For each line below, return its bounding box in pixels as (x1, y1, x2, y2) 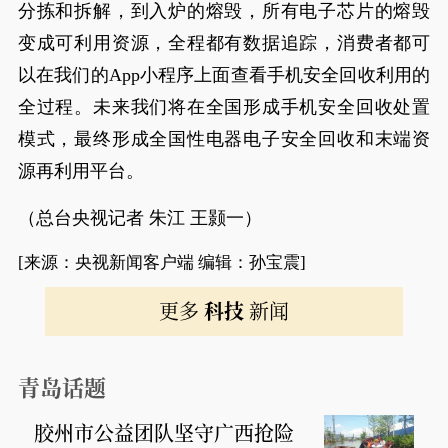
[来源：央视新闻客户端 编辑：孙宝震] (17, 253, 306, 272)
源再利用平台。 (17, 161, 144, 181)
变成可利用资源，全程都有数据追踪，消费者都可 (17, 33, 431, 53)
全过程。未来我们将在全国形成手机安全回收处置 (17, 97, 431, 117)
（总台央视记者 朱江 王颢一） (17, 208, 262, 228)
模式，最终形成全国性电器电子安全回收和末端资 (17, 129, 431, 149)
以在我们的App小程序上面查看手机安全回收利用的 (17, 65, 431, 85)
